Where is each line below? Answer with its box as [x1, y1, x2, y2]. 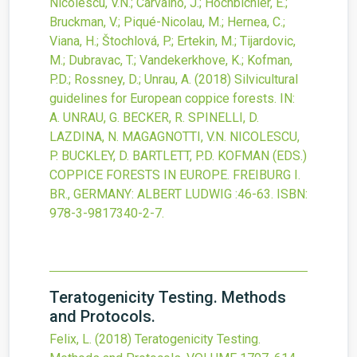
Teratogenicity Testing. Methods [49, 288, 286, 308]
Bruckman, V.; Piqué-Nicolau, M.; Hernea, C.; [49, 14, 285, 30]
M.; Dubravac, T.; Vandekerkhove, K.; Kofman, [49, 53, 292, 69]
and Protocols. [49, 307, 155, 327]
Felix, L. [49, 331, 92, 347]
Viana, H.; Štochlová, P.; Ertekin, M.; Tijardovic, [49, 33, 296, 49]
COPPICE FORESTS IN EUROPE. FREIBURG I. [49, 167, 300, 183]
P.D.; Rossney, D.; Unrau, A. [49, 72, 191, 88]
